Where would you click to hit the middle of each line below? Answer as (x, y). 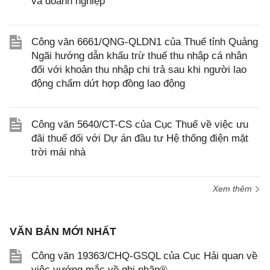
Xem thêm (234, 189)
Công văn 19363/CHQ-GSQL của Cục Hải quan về (144, 256)
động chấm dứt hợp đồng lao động (108, 83)
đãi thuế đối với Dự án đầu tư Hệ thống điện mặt (140, 138)
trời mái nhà (58, 152)
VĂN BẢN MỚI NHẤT (63, 231)
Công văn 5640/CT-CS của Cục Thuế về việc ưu (140, 124)
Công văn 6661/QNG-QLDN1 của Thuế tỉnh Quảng (145, 42)
